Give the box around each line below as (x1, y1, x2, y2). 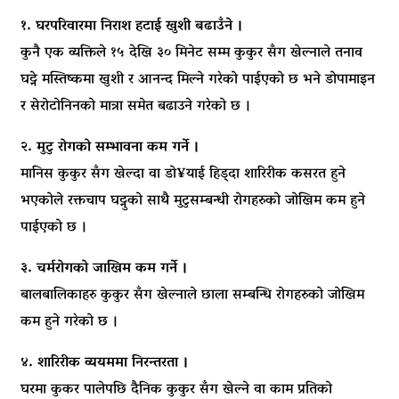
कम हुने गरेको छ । (20, 308, 118, 336)
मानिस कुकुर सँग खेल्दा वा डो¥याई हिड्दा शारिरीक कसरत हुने (20, 160, 346, 188)
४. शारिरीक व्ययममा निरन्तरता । (20, 349, 189, 377)
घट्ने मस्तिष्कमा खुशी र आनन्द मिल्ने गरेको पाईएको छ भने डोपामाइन (20, 66, 375, 94)
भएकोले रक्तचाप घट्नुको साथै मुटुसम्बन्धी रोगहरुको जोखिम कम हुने (20, 187, 365, 215)
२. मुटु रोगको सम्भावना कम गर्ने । (20, 134, 199, 161)
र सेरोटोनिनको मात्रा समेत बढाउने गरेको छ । (20, 93, 251, 120)
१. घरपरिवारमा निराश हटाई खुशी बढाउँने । (20, 12, 243, 40)
